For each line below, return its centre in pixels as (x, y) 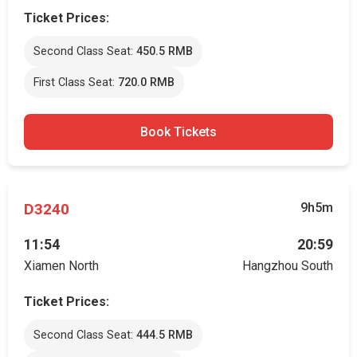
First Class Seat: (76, 82)
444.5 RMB (165, 335)
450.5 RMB (165, 51)
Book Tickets (178, 132)
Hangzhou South (288, 266)
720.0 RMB (146, 82)
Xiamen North (61, 266)
